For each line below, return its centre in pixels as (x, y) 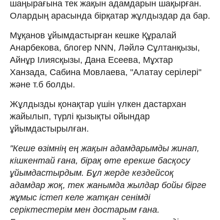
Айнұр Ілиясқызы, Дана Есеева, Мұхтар (91, 60)
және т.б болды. (42, 84)
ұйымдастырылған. (49, 128)
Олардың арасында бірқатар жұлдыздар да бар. (110, 15)
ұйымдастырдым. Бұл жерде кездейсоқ (92, 173)
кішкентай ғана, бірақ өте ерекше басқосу (100, 160)
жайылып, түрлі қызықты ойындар (80, 116)
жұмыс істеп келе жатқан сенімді (80, 197)
